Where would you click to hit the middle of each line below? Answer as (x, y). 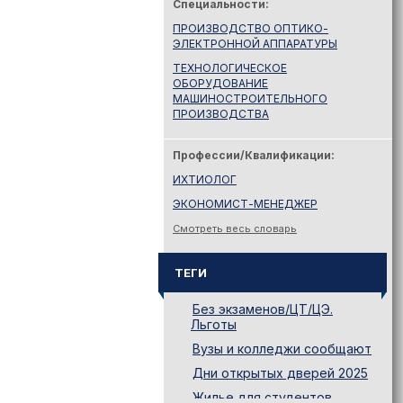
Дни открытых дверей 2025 (280, 373)
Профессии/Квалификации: (254, 155)
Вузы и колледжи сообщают (282, 349)
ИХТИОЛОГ (205, 179)
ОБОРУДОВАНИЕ (220, 83)
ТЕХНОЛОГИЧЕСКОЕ (230, 68)
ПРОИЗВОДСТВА (221, 114)
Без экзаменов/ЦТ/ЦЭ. (263, 309)
